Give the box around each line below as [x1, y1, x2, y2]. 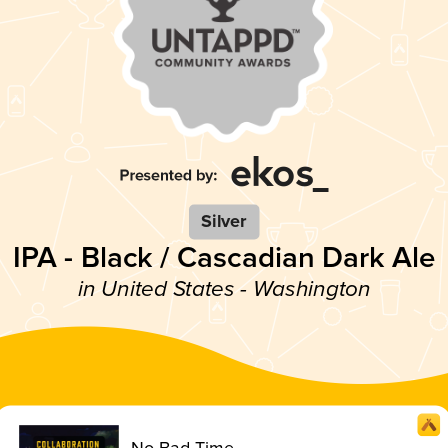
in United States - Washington [77, 275, 371, 303]
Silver [201, 210, 247, 233]
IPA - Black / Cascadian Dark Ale [13, 239, 435, 276]
